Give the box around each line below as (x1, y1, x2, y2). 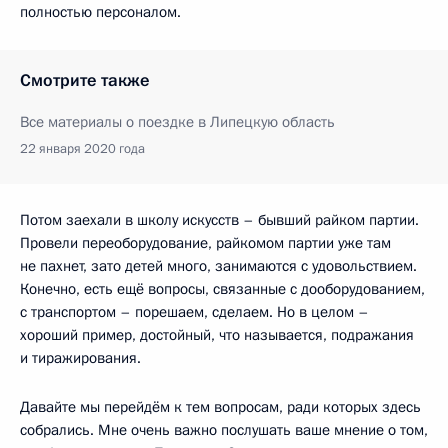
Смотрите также (20, 68, 150, 92)
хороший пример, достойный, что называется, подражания (20, 324, 414, 345)
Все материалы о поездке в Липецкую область (20, 111, 335, 132)
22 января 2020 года (20, 139, 145, 158)
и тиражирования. (20, 347, 141, 368)
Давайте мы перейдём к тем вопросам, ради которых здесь (20, 396, 421, 417)
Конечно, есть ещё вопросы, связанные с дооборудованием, (20, 278, 425, 299)
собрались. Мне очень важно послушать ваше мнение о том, (20, 419, 428, 440)
